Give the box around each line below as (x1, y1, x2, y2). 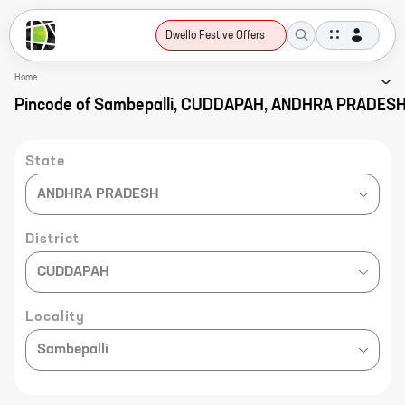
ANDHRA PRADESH (37, 187, 159, 202)
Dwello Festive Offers (165, 31, 265, 42)
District (25, 232, 80, 247)
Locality (25, 310, 85, 325)
